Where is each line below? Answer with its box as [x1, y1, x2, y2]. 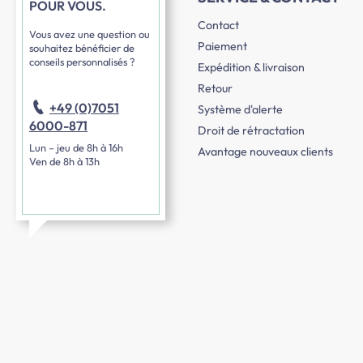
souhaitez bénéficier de [29, 41, 135, 55]
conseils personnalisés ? [29, 55, 135, 69]
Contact [198, 18, 239, 33]
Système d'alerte [198, 102, 283, 117]
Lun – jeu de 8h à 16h [29, 141, 123, 155]
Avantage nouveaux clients [198, 144, 333, 160]
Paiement [198, 39, 247, 54]
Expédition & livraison [198, 60, 305, 75]
